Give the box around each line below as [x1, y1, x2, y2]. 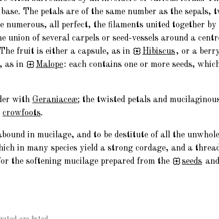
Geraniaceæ [32, 95, 78, 104]
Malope [36, 60, 64, 69]
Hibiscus [142, 46, 175, 56]
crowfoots [2, 108, 41, 117]
